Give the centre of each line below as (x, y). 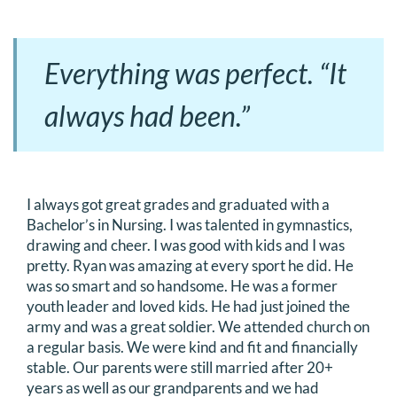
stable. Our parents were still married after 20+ (180, 367)
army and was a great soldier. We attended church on (198, 327)
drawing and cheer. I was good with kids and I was (186, 245)
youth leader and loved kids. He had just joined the (188, 306)
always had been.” (147, 116)
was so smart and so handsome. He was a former (182, 286)
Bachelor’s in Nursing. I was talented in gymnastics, (190, 225)
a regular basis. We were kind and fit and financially (192, 347)
